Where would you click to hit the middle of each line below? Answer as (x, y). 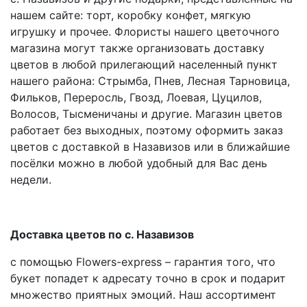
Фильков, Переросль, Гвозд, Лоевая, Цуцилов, (136, 97)
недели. (31, 180)
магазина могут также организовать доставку (137, 48)
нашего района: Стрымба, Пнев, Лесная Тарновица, (150, 81)
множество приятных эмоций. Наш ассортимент (143, 295)
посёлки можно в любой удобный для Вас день (139, 163)
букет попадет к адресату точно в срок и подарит (148, 278)
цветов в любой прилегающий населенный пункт (144, 64)
